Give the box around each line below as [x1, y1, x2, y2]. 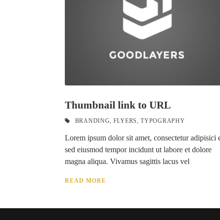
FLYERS [113, 117, 137, 124]
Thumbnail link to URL [65, 99, 171, 111]
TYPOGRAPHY [140, 117, 185, 124]
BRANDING [75, 117, 110, 124]
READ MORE [65, 177, 106, 184]
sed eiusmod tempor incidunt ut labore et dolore [65, 145, 212, 154]
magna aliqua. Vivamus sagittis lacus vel [65, 157, 190, 165]
